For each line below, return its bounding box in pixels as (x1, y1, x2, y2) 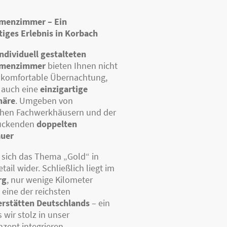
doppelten (36, 118, 77, 130)
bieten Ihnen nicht (45, 59, 118, 71)
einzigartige (40, 83, 88, 95)
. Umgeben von (15, 94, 73, 106)
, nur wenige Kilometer (6, 173, 93, 185)
